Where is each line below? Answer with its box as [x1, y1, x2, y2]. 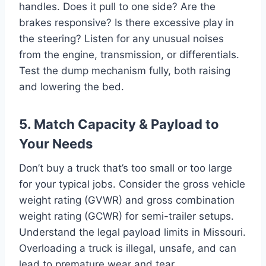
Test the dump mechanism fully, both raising [19, 64, 230, 77]
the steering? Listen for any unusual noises [19, 32, 224, 45]
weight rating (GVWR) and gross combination [19, 194, 235, 206]
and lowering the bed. [19, 80, 124, 93]
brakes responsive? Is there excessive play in [19, 16, 234, 28]
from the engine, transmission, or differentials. [19, 48, 239, 61]
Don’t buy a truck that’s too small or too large [19, 161, 232, 174]
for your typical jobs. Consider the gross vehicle [19, 178, 245, 190]
